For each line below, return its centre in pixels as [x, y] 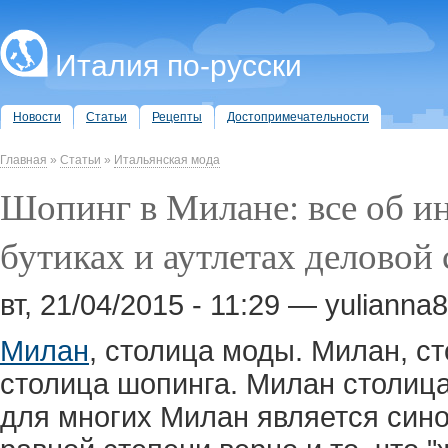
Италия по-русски [178, 65]
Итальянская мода [167, 160]
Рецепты [177, 117]
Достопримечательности [298, 117]
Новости [37, 117]
